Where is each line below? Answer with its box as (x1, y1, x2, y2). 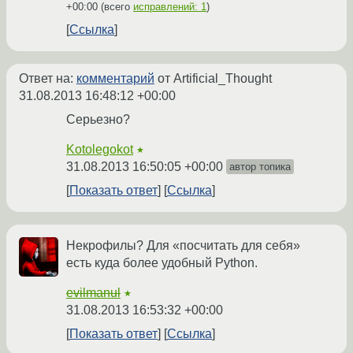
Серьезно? (66, 113, 130, 127)
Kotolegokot (66, 143, 133, 157)
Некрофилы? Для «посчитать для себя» (66, 239, 300, 253)
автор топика (229, 161, 291, 173)
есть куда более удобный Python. (66, 256, 258, 270)
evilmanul (66, 286, 121, 300)
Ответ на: (19, 72, 76, 86)
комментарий (76, 72, 154, 86)
